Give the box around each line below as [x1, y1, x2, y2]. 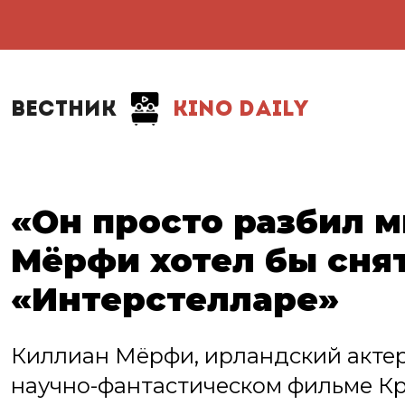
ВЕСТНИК [11, 99, 117, 121]
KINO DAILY [166, 99, 309, 121]
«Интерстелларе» [11, 279, 339, 319]
